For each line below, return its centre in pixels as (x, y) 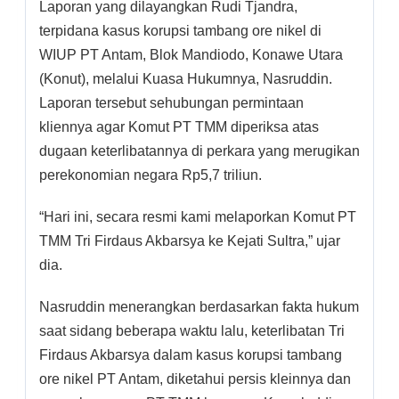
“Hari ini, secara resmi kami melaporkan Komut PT (198, 216)
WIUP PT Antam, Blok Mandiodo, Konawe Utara (191, 54)
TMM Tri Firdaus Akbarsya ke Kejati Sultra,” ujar (190, 240)
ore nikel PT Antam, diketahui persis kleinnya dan (195, 379)
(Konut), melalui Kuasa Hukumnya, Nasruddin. (186, 78)
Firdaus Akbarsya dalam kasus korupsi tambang (191, 354)
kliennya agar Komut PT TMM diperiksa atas (179, 126)
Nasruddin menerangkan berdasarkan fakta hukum (199, 306)
